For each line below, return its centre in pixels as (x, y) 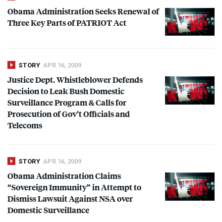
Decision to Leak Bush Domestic (66, 91)
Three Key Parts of (42, 23)
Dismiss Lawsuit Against (53, 199)
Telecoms (25, 125)
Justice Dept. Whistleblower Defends (75, 80)
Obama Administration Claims (64, 176)
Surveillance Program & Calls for (67, 103)
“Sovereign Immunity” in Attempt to (74, 187)
